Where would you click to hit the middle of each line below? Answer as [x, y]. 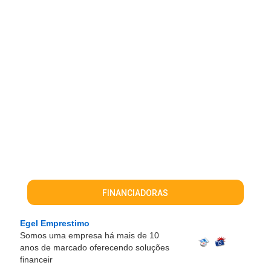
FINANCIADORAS [135, 193]
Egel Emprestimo [55, 223]
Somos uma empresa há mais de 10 [90, 235]
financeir [36, 260]
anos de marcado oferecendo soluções [95, 247]
